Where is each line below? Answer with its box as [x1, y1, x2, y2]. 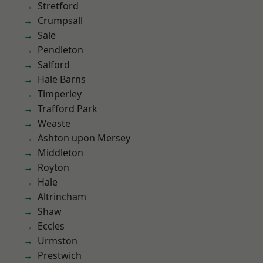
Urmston [38, 234, 77, 247]
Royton [38, 161, 69, 174]
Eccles [38, 220, 65, 232]
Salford [38, 58, 70, 71]
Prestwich [38, 249, 82, 262]
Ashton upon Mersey [38, 131, 130, 144]
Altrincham [38, 190, 86, 203]
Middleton [38, 146, 83, 159]
